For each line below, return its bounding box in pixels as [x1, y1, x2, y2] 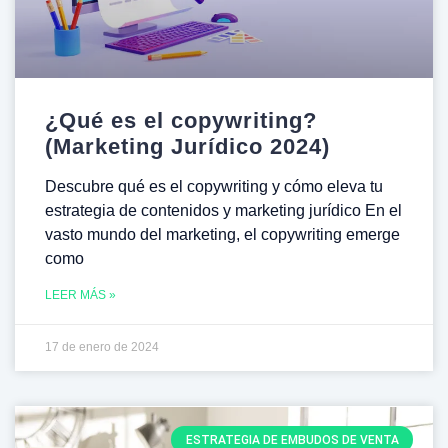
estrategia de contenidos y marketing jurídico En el [45, 202, 402, 220]
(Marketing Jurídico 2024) [45, 134, 330, 160]
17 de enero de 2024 [45, 340, 159, 355]
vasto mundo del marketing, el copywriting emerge [45, 226, 400, 244]
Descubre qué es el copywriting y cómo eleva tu [45, 178, 383, 196]
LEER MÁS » [45, 288, 116, 303]
